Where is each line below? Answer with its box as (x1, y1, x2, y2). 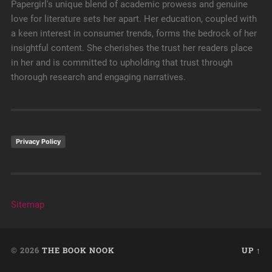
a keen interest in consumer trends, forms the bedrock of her (10, 28, 257, 39)
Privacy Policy (15, 137, 61, 146)
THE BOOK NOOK (41, 245, 115, 256)
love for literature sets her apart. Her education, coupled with (10, 13, 257, 25)
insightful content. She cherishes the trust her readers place (10, 42, 253, 54)
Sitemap (10, 199, 44, 211)
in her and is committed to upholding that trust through (10, 57, 233, 69)
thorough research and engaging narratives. (10, 72, 186, 83)
